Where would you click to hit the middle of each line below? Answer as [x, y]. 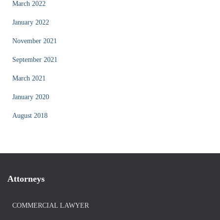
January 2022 [31, 22]
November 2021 [35, 41]
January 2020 [31, 97]
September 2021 [35, 60]
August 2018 [30, 116]
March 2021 [29, 78]
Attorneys [26, 179]
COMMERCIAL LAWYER [51, 206]
